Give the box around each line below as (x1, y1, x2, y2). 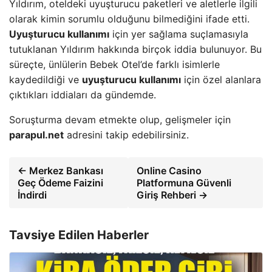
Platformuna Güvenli (136, 176, 231, 189)
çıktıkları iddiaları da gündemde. (9, 88, 156, 101)
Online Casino (136, 164, 202, 177)
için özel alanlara (181, 73, 261, 86)
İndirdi (18, 188, 47, 201)
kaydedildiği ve (9, 73, 82, 86)
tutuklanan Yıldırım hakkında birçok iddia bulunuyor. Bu (9, 42, 262, 55)
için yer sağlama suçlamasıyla (109, 27, 248, 40)
